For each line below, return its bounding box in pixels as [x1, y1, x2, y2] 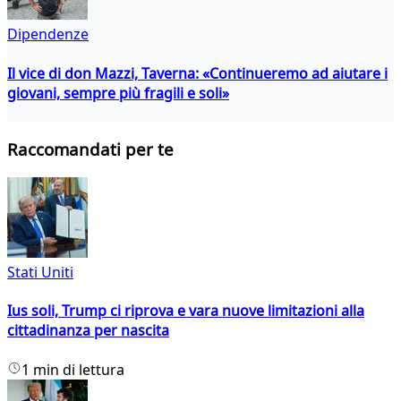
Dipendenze [7, 24, 89, 45]
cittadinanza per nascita [7, 320, 169, 341]
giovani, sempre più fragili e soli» [7, 82, 229, 103]
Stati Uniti [7, 262, 73, 283]
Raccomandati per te [7, 138, 174, 161]
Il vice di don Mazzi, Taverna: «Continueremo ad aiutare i [7, 63, 388, 83]
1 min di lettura [21, 359, 124, 380]
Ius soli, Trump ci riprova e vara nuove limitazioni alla [7, 301, 364, 321]
